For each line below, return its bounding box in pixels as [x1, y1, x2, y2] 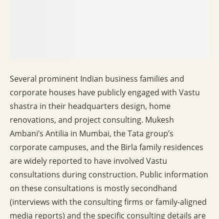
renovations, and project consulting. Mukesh [10, 114, 174, 126]
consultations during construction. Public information [10, 169, 208, 180]
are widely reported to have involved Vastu [10, 155, 167, 167]
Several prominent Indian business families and [10, 73, 184, 85]
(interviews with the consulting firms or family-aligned [10, 197, 207, 208]
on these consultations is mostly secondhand [10, 183, 177, 194]
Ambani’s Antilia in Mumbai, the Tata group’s [10, 128, 174, 139]
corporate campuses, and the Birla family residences [10, 142, 203, 153]
